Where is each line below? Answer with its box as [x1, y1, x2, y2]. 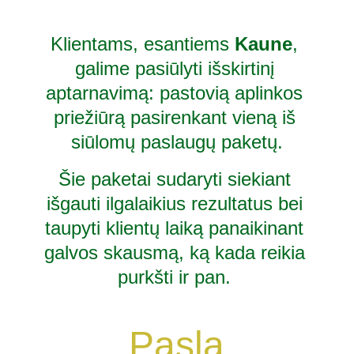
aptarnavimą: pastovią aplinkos [46, 82, 309, 104]
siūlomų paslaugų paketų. [71, 131, 284, 153]
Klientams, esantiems [51, 33, 235, 55]
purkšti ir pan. [118, 266, 237, 288]
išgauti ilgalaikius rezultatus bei [46, 193, 308, 214]
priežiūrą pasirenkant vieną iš [53, 107, 301, 128]
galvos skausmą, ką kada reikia [43, 242, 311, 263]
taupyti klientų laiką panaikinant [45, 217, 310, 239]
